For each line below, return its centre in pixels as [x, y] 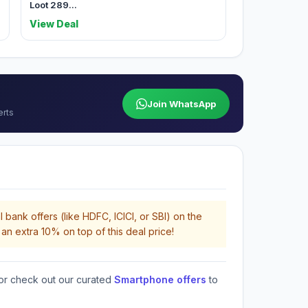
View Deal [54, 24]
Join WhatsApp [181, 103]
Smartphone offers [160, 279]
